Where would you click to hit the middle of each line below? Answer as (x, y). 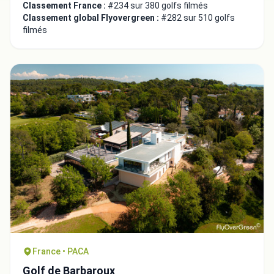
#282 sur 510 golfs (198, 17)
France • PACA (61, 251)
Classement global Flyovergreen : (92, 17)
